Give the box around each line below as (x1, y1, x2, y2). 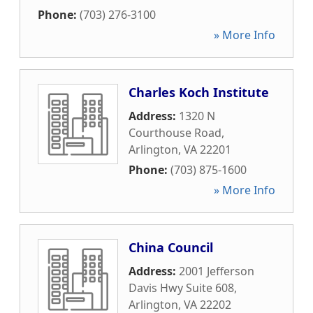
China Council (129, 239, 213, 256)
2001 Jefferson (179, 263, 254, 279)
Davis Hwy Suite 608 (129, 280, 234, 296)
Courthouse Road (129, 125, 221, 140)
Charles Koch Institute (129, 84, 269, 101)
